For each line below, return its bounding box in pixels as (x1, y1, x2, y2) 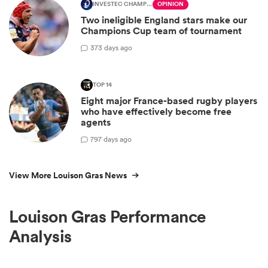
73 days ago (95, 42, 132, 53)
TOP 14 (93, 80, 112, 90)
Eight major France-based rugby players (81, 95, 257, 108)
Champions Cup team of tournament (81, 25, 242, 38)
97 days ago (94, 133, 132, 144)
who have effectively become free (81, 105, 232, 118)
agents (81, 116, 111, 129)
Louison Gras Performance (9, 206, 206, 228)
